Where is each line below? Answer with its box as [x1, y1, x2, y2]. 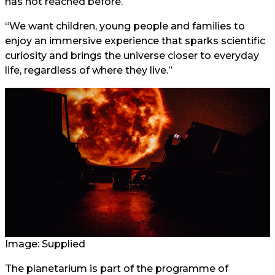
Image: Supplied [5, 238, 85, 250]
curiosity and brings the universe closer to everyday [5, 50, 259, 62]
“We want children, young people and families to [5, 20, 245, 33]
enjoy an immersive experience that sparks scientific [5, 35, 265, 47]
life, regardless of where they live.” [5, 64, 172, 77]
